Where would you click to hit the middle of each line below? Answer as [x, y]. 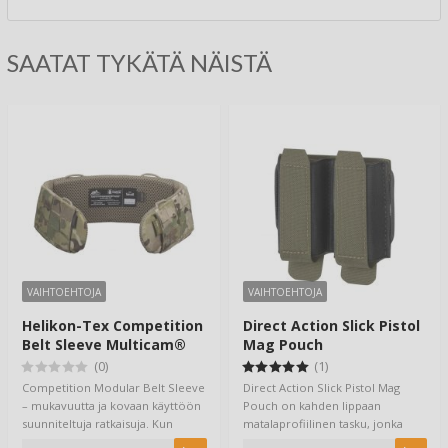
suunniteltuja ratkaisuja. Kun [97, 423]
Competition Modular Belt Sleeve [113, 387]
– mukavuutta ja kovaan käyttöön [111, 405]
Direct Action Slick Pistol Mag [321, 387]
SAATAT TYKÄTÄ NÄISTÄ [139, 62]
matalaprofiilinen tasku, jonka [322, 423]
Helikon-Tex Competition [112, 326]
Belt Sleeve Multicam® [104, 345]
